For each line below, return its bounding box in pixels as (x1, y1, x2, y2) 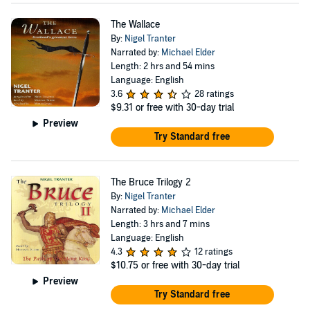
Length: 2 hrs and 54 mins (110, 61, 215, 72)
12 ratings (194, 246, 232, 257)
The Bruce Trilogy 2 (110, 176, 191, 188)
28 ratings (194, 89, 234, 100)
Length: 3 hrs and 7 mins (110, 219, 210, 230)
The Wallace (110, 19, 160, 30)
